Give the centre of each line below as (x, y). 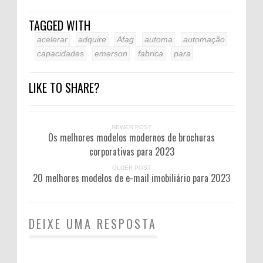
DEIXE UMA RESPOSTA (93, 223)
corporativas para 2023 (131, 151)
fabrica (151, 53)
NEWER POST (131, 127)
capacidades (60, 53)
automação (204, 39)
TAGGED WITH (60, 25)
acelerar (52, 39)
